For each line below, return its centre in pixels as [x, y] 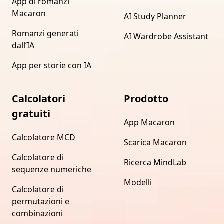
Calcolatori [39, 98]
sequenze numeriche [52, 169]
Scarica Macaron [155, 142]
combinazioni [37, 213]
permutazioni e [41, 201]
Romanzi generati [45, 33]
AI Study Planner [155, 16]
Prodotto [146, 98]
